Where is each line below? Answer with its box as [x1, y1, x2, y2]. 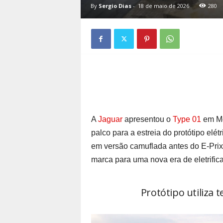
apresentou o [122, 115, 173, 123]
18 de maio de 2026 [137, 2, 189, 9]
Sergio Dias [98, 2, 131, 9]
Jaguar [98, 115, 122, 123]
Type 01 [172, 115, 201, 123]
